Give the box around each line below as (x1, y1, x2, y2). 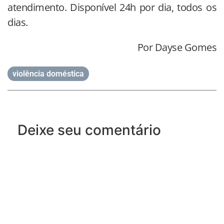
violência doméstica (12, 68, 84, 78)
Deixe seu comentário (17, 121, 161, 138)
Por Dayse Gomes (137, 40, 216, 54)
